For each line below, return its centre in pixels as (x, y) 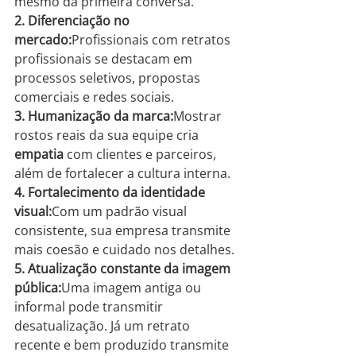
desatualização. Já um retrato (104, 326)
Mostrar (199, 116)
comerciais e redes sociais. (94, 97)
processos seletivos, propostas (109, 78)
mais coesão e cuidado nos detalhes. (124, 250)
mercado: (43, 40)
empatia (39, 155)
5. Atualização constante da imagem (124, 269)
